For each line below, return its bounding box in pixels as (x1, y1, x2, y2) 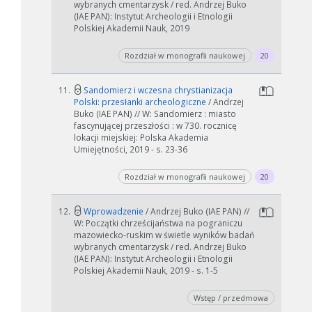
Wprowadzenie (81, 205, 146, 217)
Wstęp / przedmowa (194, 292, 268, 303)
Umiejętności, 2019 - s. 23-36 (74, 143, 187, 155)
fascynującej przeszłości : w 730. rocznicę (74, 120, 237, 132)
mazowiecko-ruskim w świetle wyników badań (74, 229, 254, 241)
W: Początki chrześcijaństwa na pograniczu (74, 217, 242, 229)
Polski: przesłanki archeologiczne (74, 96, 208, 108)
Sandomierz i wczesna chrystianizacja (81, 84, 233, 96)
